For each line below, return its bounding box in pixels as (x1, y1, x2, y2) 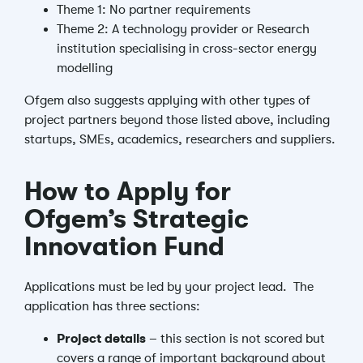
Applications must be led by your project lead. (24, 280, 290, 294)
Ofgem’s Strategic (24, 204, 249, 234)
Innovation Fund (24, 232, 224, 262)
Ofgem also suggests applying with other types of (24, 93, 310, 108)
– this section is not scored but (146, 331, 325, 346)
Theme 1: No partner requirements (57, 2, 250, 17)
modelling (57, 61, 113, 75)
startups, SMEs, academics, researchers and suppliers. (24, 132, 335, 147)
